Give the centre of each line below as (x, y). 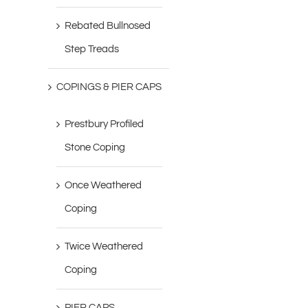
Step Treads (92, 49)
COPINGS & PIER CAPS (109, 87)
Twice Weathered (104, 247)
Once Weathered (103, 186)
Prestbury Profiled (104, 124)
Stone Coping (95, 148)
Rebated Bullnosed (108, 26)
